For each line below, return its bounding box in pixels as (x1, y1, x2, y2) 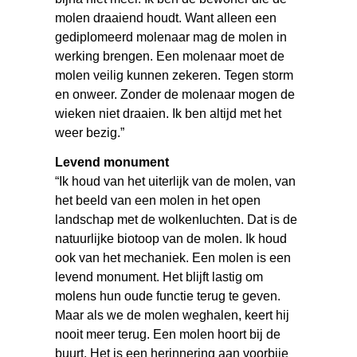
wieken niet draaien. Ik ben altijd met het (55, 106, 282, 120)
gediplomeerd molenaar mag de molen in (55, 29, 288, 44)
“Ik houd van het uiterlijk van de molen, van (55, 174, 296, 188)
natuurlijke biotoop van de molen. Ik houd (55, 231, 288, 245)
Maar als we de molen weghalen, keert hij (55, 308, 290, 322)
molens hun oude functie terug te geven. (55, 288, 281, 303)
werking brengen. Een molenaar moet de (55, 49, 285, 63)
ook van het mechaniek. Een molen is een (55, 250, 292, 265)
